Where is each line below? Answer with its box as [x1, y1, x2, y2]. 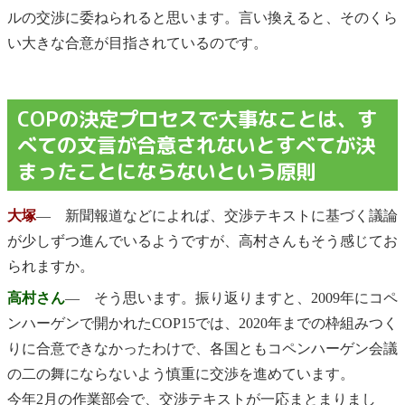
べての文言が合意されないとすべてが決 [17, 131, 376, 160]
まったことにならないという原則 [17, 157, 316, 186]
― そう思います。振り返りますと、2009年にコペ [65, 289, 398, 306]
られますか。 [7, 259, 94, 275]
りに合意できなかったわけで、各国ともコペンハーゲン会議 [7, 340, 398, 356]
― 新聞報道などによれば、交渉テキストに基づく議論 [36, 208, 398, 224]
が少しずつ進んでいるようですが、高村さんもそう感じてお [7, 233, 398, 250]
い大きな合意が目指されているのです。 [7, 35, 268, 52]
